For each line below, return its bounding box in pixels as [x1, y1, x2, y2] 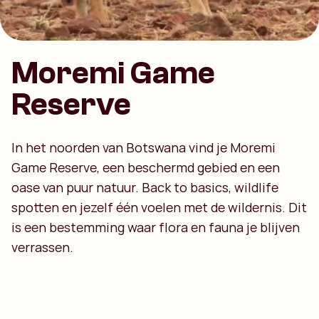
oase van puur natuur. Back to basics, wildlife [11, 179, 278, 196]
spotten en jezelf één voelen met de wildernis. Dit [11, 199, 307, 216]
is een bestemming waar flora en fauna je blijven [11, 219, 300, 236]
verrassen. [11, 239, 73, 256]
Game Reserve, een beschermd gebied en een [11, 159, 280, 176]
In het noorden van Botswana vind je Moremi [11, 139, 276, 156]
